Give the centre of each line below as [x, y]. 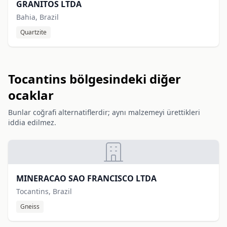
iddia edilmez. [32, 122]
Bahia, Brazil [37, 17]
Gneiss [30, 206]
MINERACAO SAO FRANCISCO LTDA [86, 178]
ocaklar [31, 95]
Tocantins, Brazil [44, 191]
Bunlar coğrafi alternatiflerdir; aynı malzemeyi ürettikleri [104, 112]
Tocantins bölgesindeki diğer [94, 79]
